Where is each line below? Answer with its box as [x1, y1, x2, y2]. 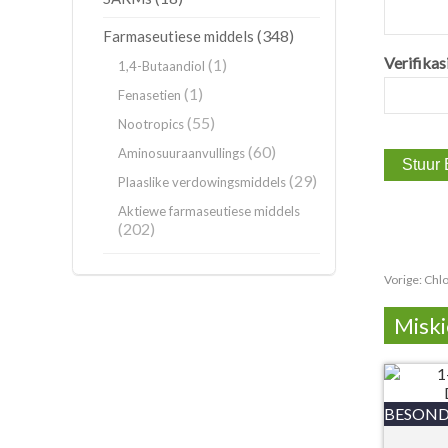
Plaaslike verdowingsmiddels [118, 174, 286, 190]
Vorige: [384, 272, 424, 287]
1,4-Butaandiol [118, 58, 205, 74]
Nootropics [118, 116, 184, 132]
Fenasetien [118, 87, 181, 103]
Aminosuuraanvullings [118, 145, 245, 161]
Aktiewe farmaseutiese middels [118, 203, 300, 219]
